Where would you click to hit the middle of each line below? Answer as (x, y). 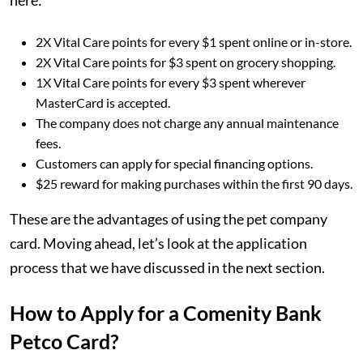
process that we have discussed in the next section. (167, 267)
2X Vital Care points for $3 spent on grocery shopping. (186, 62)
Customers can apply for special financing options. (174, 163)
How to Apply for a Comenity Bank (166, 313)
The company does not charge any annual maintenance (187, 123)
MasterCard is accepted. (103, 102)
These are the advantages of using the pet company (169, 219)
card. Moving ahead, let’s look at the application (158, 243)
